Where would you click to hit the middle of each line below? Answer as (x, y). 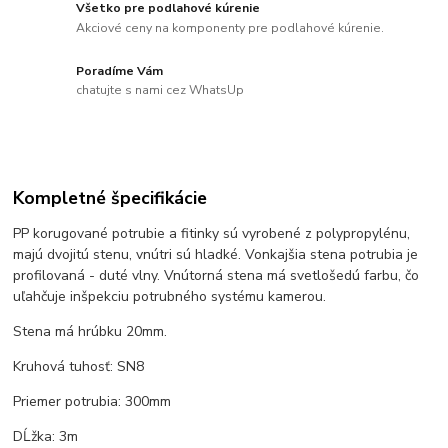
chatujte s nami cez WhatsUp (160, 90)
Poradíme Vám (120, 70)
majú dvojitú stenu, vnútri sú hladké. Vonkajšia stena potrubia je (216, 255)
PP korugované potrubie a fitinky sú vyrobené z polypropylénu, (212, 234)
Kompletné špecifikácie (110, 197)
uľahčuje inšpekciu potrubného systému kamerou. (170, 297)
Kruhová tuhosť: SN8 (79, 367)
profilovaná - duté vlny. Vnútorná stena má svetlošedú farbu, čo (216, 276)
